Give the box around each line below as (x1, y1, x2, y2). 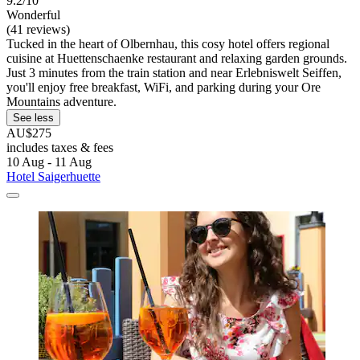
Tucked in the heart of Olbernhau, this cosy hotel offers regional (6, 37, 329, 51)
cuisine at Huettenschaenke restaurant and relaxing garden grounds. (6, 51, 347, 66)
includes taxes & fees (6, 141, 113, 155)
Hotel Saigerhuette (6, 170, 100, 184)
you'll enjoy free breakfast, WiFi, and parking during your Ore (6, 80, 321, 95)
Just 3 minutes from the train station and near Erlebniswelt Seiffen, (6, 66, 342, 80)
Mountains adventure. (6, 95, 117, 109)
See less (13, 112, 54, 125)
